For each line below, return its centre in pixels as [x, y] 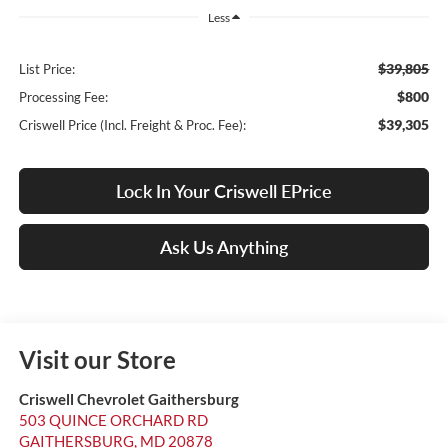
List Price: [46, 69]
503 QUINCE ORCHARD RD [113, 420]
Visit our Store [97, 360]
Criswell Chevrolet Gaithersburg [128, 399]
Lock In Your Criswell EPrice [224, 191]
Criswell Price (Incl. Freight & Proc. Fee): [132, 125]
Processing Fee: [63, 97]
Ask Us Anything [224, 247]
